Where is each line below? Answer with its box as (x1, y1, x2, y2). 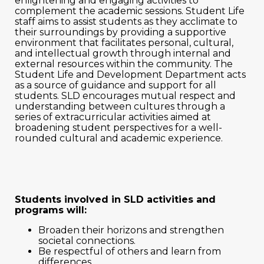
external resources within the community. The (15, 58, 233, 70)
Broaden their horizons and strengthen (38, 225, 224, 236)
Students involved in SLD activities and (15, 194, 216, 205)
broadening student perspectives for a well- (15, 122, 222, 133)
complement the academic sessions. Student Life (15, 5, 245, 16)
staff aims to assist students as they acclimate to (15, 16, 237, 27)
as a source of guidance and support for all (15, 80, 216, 91)
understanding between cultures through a (15, 101, 225, 112)
